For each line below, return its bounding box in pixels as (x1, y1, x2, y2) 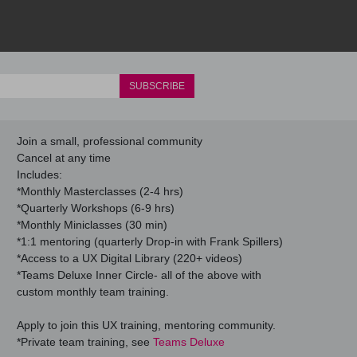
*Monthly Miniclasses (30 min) (17, 218, 167, 232)
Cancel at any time (17, 151, 111, 165)
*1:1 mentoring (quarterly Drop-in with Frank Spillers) (17, 235, 283, 249)
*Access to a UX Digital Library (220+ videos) (17, 252, 242, 265)
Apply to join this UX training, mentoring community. (17, 319, 276, 332)
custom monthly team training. (17, 285, 169, 299)
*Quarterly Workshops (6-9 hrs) (17, 202, 175, 215)
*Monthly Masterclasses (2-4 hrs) (17, 185, 183, 198)
